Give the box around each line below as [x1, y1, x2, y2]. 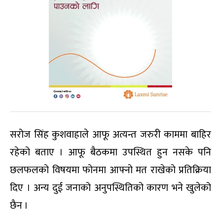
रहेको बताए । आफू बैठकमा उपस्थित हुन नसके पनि [10, 144, 211, 161]
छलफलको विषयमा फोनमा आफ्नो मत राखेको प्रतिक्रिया [10, 162, 211, 179]
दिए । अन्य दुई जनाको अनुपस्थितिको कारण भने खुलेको [10, 180, 211, 197]
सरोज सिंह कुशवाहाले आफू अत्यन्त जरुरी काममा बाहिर [10, 126, 211, 144]
